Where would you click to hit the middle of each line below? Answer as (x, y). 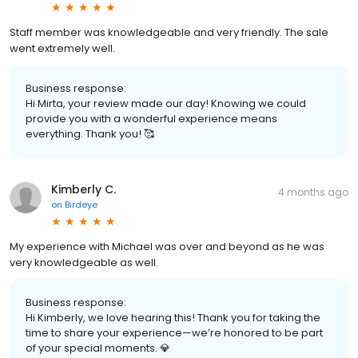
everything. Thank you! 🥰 (90, 133)
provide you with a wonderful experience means (151, 118)
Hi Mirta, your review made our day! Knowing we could (166, 103)
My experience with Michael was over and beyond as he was (167, 246)
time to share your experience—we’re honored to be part (174, 332)
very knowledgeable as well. (84, 262)
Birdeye (81, 204)
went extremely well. (62, 48)
